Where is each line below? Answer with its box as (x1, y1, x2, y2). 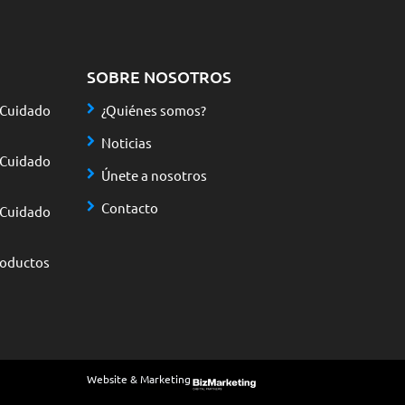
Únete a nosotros (101, 165, 207, 184)
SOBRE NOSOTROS (87, 65, 231, 87)
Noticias (101, 133, 152, 151)
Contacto (101, 198, 158, 216)
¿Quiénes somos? (101, 100, 206, 118)
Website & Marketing (87, 371, 191, 386)
